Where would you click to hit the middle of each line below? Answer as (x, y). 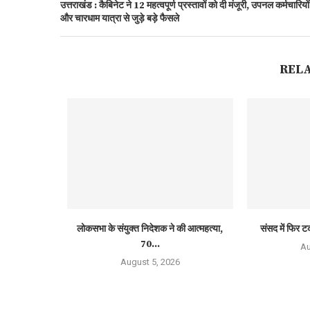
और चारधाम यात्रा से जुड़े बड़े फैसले (120, 19)
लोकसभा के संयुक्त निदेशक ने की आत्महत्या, (150, 229)
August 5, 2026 (150, 262)
